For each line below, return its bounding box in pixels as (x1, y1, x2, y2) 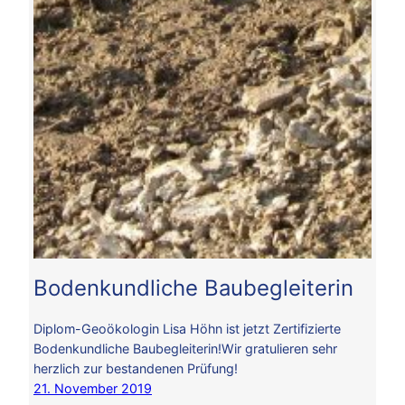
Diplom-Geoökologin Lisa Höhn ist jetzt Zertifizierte (33, 321, 341, 337)
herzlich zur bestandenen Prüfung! (33, 361, 238, 377)
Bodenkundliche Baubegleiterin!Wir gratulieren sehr (33, 341, 337, 357)
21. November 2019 (33, 381, 152, 397)
